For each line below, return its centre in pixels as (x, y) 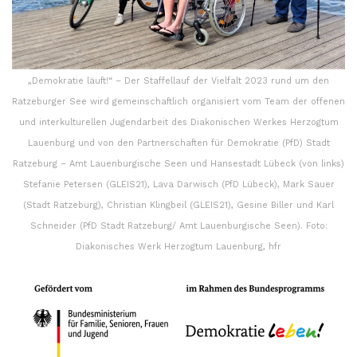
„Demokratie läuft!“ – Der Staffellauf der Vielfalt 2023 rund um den (178, 81)
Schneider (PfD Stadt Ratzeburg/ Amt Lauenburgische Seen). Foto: (178, 226)
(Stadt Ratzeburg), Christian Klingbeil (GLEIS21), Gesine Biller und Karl (178, 206)
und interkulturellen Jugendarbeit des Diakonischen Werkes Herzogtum (178, 123)
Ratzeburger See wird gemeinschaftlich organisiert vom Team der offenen (178, 102)
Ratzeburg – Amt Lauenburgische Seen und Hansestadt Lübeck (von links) (178, 164)
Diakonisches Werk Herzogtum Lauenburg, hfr (178, 247)
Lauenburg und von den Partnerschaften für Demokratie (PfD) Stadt (178, 143)
